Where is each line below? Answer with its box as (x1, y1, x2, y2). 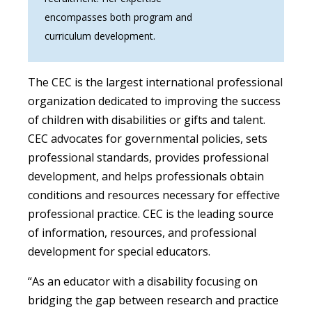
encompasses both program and (45, 10, 192, 24)
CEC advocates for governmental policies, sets (28, 131, 267, 147)
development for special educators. (28, 244, 210, 260)
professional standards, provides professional (28, 150, 269, 166)
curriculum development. (45, 29, 155, 43)
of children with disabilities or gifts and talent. (28, 112, 265, 128)
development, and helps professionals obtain (28, 169, 264, 185)
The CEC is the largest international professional (28, 75, 283, 91)
